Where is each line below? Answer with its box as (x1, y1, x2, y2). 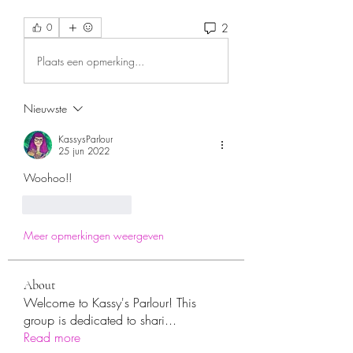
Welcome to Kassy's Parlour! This (24, 294, 196, 312)
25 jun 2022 (58, 144, 110, 158)
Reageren (95, 198, 132, 212)
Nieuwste (24, 101, 67, 117)
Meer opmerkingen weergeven (24, 228, 164, 243)
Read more (24, 329, 80, 347)
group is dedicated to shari (24, 311, 165, 329)
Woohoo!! (24, 170, 72, 186)
